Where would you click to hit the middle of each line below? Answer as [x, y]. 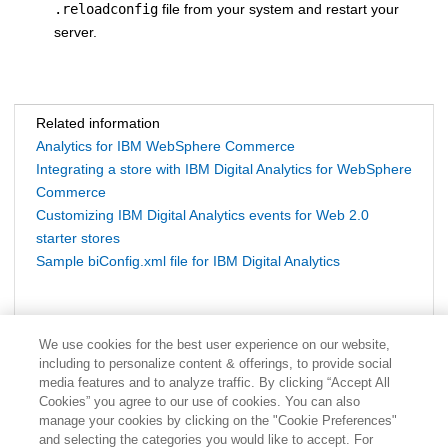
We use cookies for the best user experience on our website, [214, 344]
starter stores [78, 237]
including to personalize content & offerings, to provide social [215, 363]
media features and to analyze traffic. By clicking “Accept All [214, 382]
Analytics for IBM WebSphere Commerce [165, 145]
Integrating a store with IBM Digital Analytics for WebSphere [224, 168]
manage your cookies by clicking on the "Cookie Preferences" [217, 420]
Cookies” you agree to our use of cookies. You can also [199, 401]
